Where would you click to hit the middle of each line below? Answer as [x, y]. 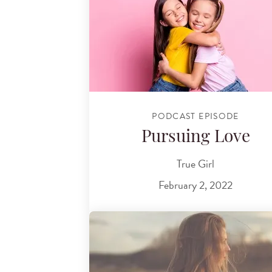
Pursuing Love [195, 138]
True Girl [195, 163]
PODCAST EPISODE [195, 116]
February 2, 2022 [195, 185]
